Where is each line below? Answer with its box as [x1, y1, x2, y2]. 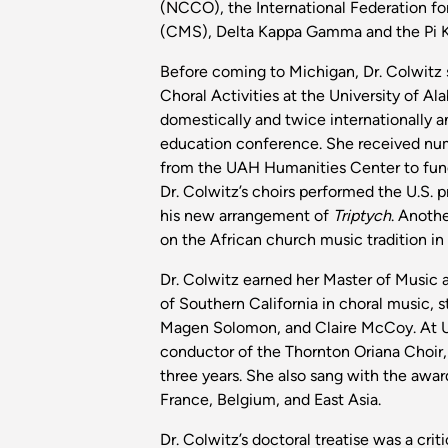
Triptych [333, 206, 391, 226]
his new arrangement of [160, 206, 333, 226]
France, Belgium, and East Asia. [160, 390, 381, 410]
